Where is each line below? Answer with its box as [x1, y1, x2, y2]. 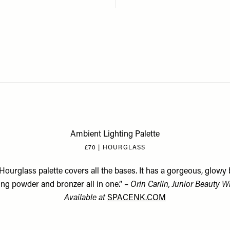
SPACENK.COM [107, 194, 166, 202]
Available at [64, 194, 107, 202]
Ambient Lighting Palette [70, 130, 160, 139]
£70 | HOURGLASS [84, 145, 146, 151]
